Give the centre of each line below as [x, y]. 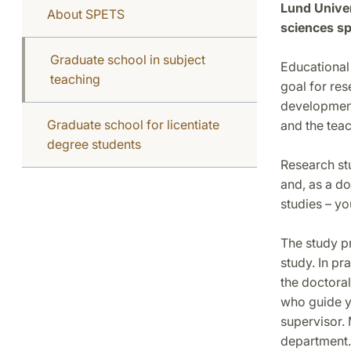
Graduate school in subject [128, 59]
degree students [94, 144]
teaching [75, 79]
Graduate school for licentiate [133, 124]
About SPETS [86, 14]
